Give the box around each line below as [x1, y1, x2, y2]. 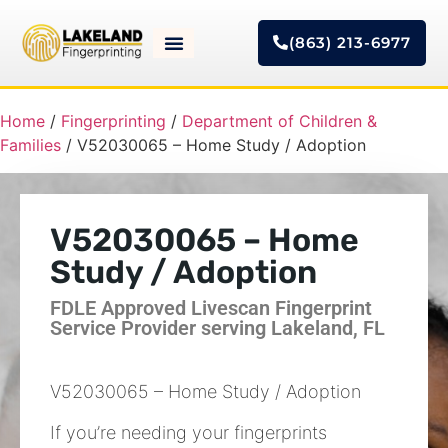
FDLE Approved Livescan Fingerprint [50, 296, 372, 320]
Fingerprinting [61, 111, 166, 131]
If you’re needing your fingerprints [50, 422, 327, 444]
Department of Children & [182, 111, 377, 131]
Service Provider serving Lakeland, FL [50, 316, 385, 340]
